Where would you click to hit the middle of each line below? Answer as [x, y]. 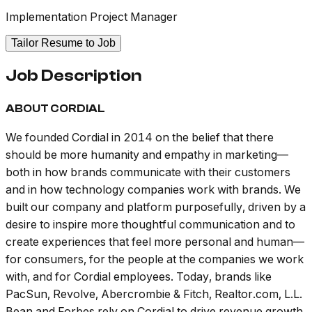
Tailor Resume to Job [63, 43]
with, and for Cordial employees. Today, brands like [139, 277]
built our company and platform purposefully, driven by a [156, 207]
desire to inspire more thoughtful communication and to [150, 225]
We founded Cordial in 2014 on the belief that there [140, 138]
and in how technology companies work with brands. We [153, 190]
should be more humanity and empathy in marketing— [147, 155]
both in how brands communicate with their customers [148, 172]
